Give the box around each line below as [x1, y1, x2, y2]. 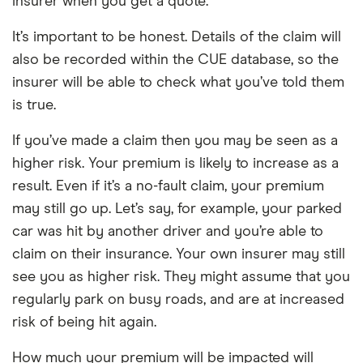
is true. [12, 97, 56, 113]
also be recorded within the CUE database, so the [12, 52, 339, 67]
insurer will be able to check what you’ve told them [12, 75, 344, 90]
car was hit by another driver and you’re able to [12, 224, 323, 239]
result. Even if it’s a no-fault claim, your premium [12, 178, 324, 194]
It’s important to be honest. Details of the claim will [12, 29, 341, 45]
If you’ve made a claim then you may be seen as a [12, 133, 338, 148]
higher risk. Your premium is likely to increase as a [12, 156, 339, 171]
